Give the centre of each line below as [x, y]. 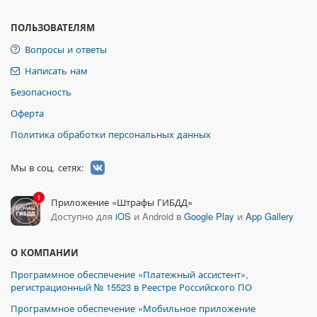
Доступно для [83, 216]
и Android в [157, 216]
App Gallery [270, 216]
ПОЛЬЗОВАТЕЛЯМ [53, 27]
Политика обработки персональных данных [111, 134]
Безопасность [41, 92]
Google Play [209, 216]
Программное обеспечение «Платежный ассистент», [129, 274]
